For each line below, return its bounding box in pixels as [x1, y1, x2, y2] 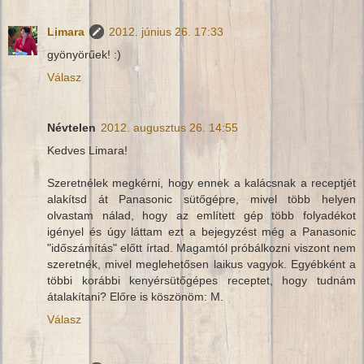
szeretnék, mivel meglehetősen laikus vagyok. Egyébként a [47, 258, 356, 271]
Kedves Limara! [47, 144, 128, 158]
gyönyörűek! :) [47, 48, 121, 62]
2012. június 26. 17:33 [109, 25, 223, 39]
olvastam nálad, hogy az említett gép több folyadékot [47, 209, 356, 223]
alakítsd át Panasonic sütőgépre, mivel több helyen [47, 193, 356, 206]
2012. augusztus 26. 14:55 [101, 121, 238, 135]
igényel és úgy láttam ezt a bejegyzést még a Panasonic [47, 225, 356, 239]
